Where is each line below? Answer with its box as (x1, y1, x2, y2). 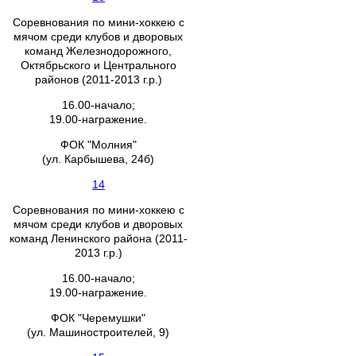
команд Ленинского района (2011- (10, 232, 188, 245)
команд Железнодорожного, (25, 44, 172, 57)
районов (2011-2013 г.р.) (35, 73, 162, 86)
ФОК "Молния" (60, 138, 137, 151)
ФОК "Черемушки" (51, 311, 146, 324)
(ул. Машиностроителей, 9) (27, 326, 170, 339)
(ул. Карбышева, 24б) (42, 153, 155, 165)
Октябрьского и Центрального (21, 59, 176, 72)
